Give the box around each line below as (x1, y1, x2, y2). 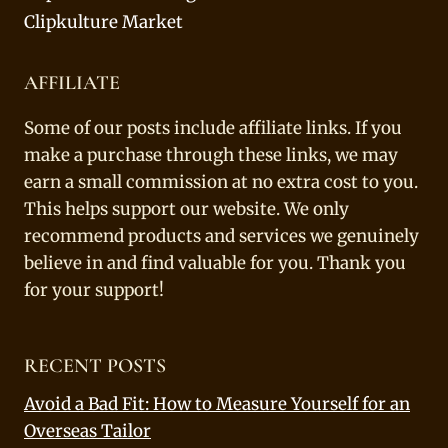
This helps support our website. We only (24, 197, 349, 220)
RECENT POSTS (24, 353, 166, 378)
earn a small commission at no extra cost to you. (24, 170, 418, 193)
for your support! (24, 278, 164, 301)
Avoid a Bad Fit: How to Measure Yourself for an (24, 392, 410, 415)
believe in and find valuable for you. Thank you (24, 251, 406, 274)
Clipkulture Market (24, 11, 183, 34)
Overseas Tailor (24, 419, 151, 442)
